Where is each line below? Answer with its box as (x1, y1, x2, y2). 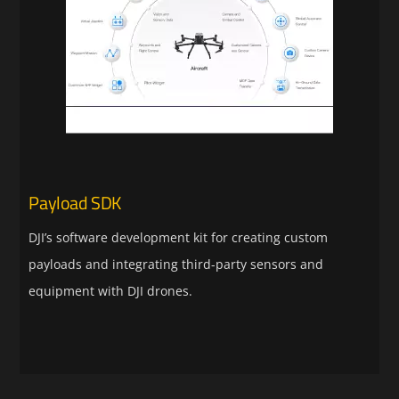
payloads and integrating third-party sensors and (28, 255, 324, 273)
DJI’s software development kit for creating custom (28, 228, 329, 246)
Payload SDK (28, 188, 122, 216)
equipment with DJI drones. (28, 281, 193, 299)
